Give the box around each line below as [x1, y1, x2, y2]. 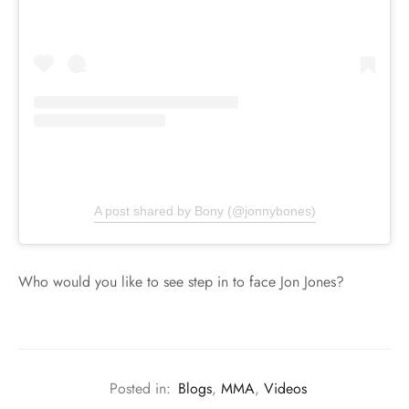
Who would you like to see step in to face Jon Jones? [18, 270, 344, 292]
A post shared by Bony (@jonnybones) [93, 203, 316, 218]
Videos [264, 377, 307, 399]
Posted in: [110, 377, 171, 399]
